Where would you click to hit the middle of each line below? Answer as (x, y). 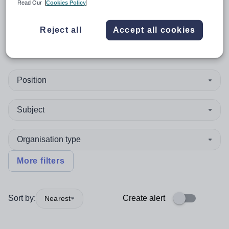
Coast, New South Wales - (96, 21)
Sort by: (22, 198)
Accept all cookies (154, 30)
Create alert (144, 198)
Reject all (61, 30)
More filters (41, 161)
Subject (31, 110)
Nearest (58, 198)
